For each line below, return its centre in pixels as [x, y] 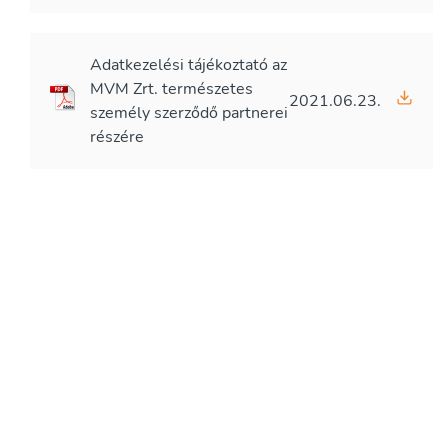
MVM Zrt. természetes [171, 89]
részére [117, 137]
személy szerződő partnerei [189, 113]
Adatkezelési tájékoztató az [188, 65]
